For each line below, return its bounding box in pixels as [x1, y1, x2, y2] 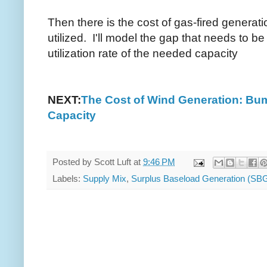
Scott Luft [94, 157, 131, 167]
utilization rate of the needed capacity [48, 46, 238, 60]
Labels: [52, 173, 83, 184]
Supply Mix [83, 173, 126, 184]
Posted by [52, 157, 94, 167]
